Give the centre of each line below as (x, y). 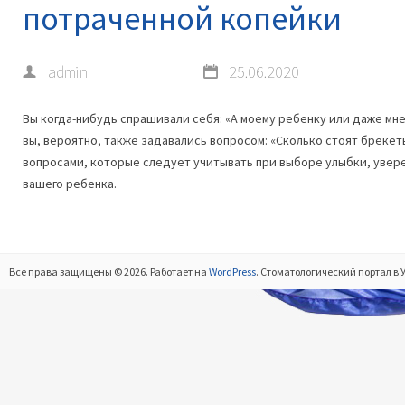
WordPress (232, 272)
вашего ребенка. (70, 184)
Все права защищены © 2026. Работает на (108, 272)
